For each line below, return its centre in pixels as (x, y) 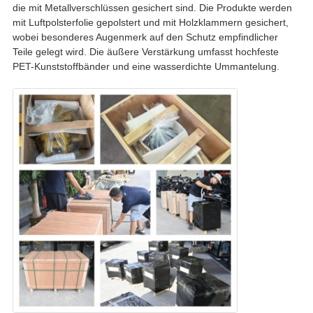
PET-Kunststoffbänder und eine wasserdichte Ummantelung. (146, 66)
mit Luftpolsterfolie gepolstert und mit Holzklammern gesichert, (150, 22)
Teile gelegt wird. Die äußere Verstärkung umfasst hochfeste (145, 51)
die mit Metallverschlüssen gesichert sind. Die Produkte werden (152, 7)
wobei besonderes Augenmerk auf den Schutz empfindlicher (145, 37)
